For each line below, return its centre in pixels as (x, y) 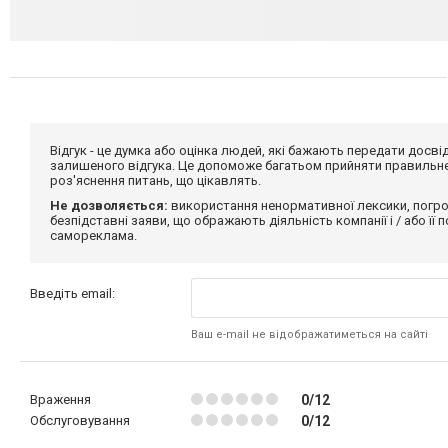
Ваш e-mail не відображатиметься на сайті (310, 334)
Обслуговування (80, 420)
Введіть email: (72, 293)
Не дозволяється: (109, 205)
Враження (60, 399)
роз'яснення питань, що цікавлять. (155, 180)
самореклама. (93, 235)
